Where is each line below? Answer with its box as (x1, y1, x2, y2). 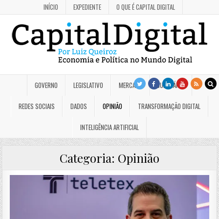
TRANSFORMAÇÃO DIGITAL (138, 101, 200, 111)
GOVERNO (35, 80, 58, 90)
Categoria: (60, 150, 118, 166)
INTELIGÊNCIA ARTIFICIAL (80, 122, 139, 132)
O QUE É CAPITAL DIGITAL (116, 2, 175, 12)
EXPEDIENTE (73, 2, 101, 12)
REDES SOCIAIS (19, 101, 55, 111)
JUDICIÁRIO (158, 80, 184, 90)
